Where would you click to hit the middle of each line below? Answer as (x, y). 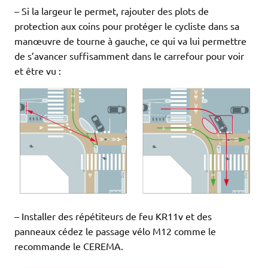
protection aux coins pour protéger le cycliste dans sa (127, 26)
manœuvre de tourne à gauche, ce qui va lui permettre (130, 41)
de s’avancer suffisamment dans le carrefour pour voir (129, 56)
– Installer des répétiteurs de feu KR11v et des (113, 216)
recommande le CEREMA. (69, 246)
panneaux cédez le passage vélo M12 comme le (115, 231)
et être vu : (38, 71)
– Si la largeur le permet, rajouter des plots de (112, 11)
